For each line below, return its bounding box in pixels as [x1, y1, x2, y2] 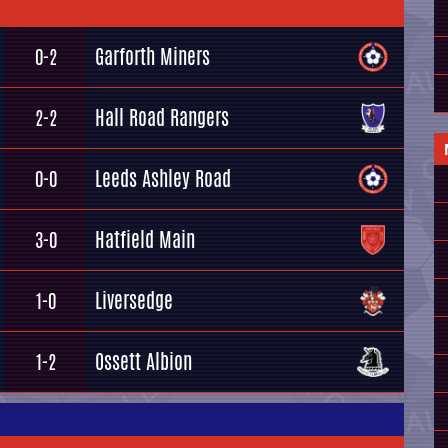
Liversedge [95, 286, 173, 315]
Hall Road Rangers [95, 103, 229, 132]
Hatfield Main [95, 225, 195, 254]
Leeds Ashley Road [95, 164, 231, 193]
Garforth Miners [95, 42, 210, 71]
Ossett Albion [95, 347, 192, 376]
